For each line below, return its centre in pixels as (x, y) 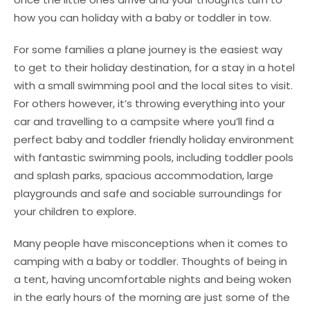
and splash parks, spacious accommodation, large (144, 175)
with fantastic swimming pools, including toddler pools (154, 157)
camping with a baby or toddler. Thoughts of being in (151, 261)
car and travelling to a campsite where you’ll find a (144, 121)
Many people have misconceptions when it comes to (151, 243)
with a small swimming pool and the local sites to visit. (153, 85)
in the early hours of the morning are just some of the (152, 297)
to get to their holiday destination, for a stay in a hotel (154, 67)
